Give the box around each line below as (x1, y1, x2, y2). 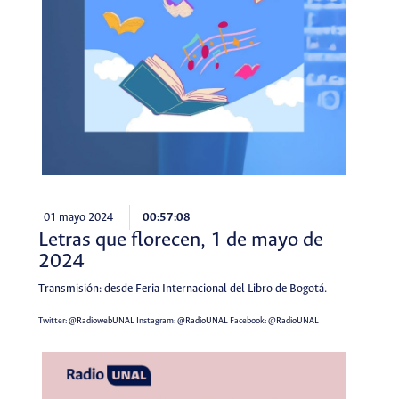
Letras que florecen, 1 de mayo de (37, 230, 323, 252)
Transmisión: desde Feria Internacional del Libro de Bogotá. (37, 282, 327, 297)
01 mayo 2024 (43, 210, 113, 224)
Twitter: (37, 315, 69, 326)
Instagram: (134, 315, 177, 326)
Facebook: (227, 315, 268, 326)
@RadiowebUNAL (68, 315, 134, 326)
